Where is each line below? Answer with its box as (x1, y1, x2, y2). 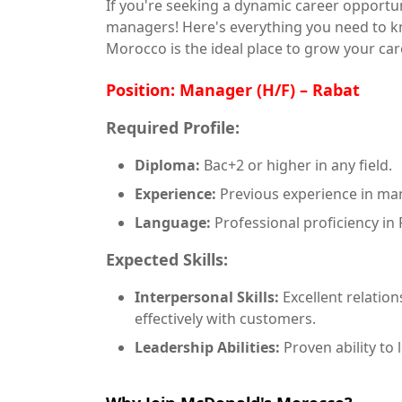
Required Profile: (106, 117, 240, 138)
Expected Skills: (106, 249, 228, 270)
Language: (135, 213, 211, 232)
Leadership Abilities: (135, 337, 280, 357)
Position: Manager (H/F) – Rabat (106, 79, 360, 100)
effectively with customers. (135, 309, 316, 328)
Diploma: (135, 155, 200, 175)
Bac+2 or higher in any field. (200, 155, 392, 175)
